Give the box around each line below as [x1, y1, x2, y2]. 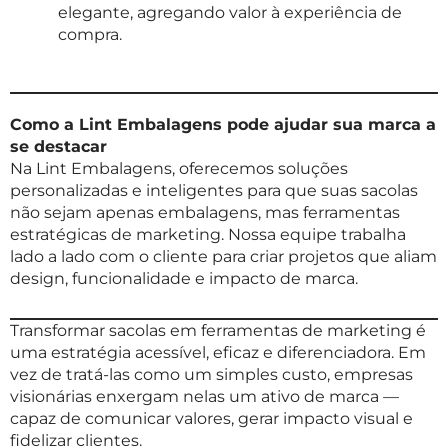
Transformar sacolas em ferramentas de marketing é [10, 321, 426, 341]
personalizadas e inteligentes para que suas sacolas [10, 181, 418, 201]
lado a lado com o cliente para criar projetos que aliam [10, 247, 437, 267]
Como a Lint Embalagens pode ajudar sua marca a [10, 115, 436, 135]
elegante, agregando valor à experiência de [58, 3, 402, 23]
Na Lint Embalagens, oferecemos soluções [10, 159, 348, 179]
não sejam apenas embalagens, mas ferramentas [10, 203, 400, 223]
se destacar [10, 137, 107, 157]
